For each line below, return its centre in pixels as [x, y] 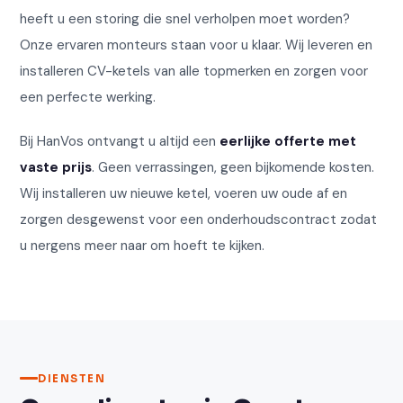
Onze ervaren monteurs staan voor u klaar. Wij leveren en [197, 45]
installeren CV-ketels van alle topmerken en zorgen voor [194, 71]
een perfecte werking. [88, 97]
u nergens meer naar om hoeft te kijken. [143, 245]
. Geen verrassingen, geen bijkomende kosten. [233, 167]
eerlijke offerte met [288, 141]
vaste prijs [56, 167]
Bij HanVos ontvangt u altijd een [120, 141]
